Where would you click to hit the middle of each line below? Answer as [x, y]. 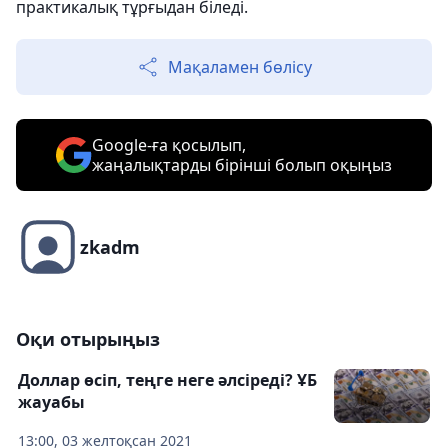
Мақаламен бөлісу [240, 67]
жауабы [51, 402]
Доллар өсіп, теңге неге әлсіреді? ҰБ [167, 380]
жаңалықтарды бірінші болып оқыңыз [242, 165]
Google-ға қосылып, [169, 145]
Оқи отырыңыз [88, 339]
